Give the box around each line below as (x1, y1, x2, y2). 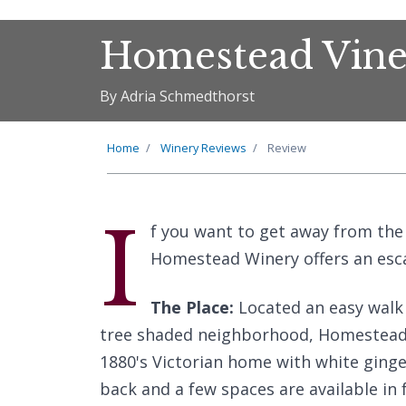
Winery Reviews (160, 140, 246, 156)
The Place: (150, 296, 234, 318)
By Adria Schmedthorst (100, 86, 255, 106)
